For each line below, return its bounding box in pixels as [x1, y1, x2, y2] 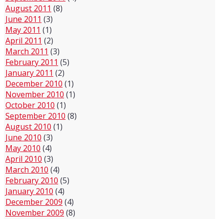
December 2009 [5, 196, 63, 207]
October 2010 [5, 99, 55, 110]
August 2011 [5, 2, 51, 14]
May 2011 [5, 24, 41, 35]
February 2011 [5, 56, 58, 67]
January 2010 [5, 185, 53, 197]
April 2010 [5, 153, 42, 164]
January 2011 [5, 67, 53, 78]
